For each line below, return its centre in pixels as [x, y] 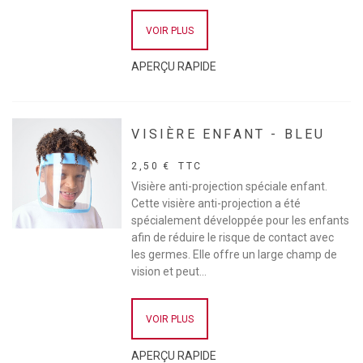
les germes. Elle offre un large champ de [235, 255]
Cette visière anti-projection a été [216, 204]
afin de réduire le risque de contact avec [233, 238]
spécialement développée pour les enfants [241, 221]
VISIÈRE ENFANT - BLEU [228, 135]
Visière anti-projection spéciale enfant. [230, 187]
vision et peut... [169, 272]
